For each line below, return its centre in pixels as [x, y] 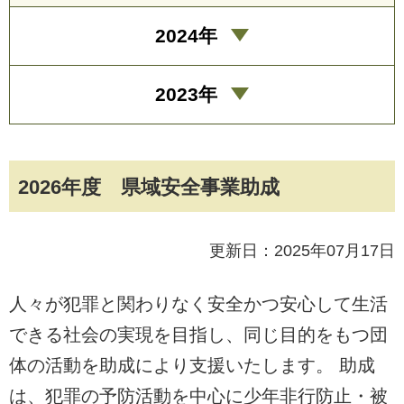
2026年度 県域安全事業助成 [149, 187]
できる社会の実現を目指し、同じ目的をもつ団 [198, 334]
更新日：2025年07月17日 [302, 250]
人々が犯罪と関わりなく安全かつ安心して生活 [198, 303]
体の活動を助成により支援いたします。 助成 [192, 365]
